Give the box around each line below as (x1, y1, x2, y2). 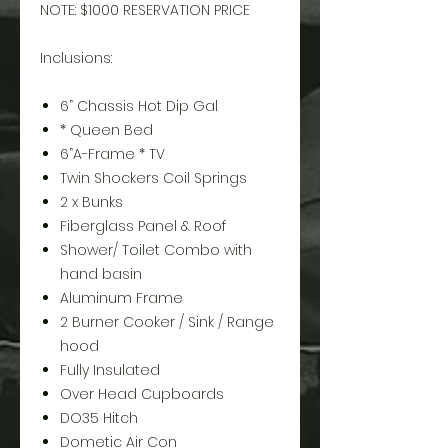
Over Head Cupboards (60, 384, 224, 404)
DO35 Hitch (60, 408, 138, 428)
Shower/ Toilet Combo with (60, 240, 252, 260)
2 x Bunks (60, 192, 123, 212)
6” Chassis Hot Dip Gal (60, 96, 218, 116)
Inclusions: (40, 48, 112, 68)
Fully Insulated (60, 360, 160, 380)
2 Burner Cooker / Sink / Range (60, 312, 274, 332)
